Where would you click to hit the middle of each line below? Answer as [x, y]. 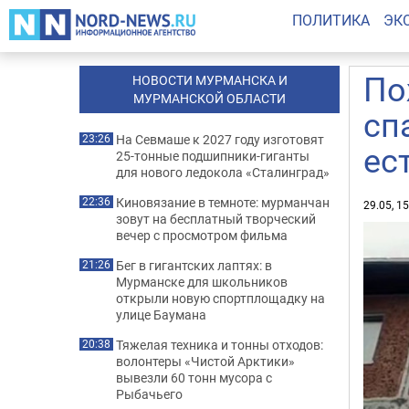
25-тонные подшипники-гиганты [213, 156]
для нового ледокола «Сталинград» [223, 172]
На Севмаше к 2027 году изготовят [220, 139]
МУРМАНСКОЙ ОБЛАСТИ [210, 98]
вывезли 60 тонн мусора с [194, 378]
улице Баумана [161, 315]
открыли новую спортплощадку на [220, 298]
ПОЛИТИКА [330, 20]
